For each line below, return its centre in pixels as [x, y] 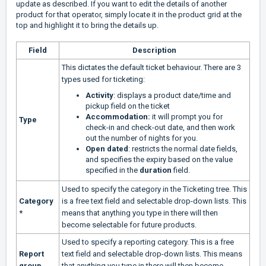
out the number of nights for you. [142, 138]
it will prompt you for [186, 117]
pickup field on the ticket [128, 106]
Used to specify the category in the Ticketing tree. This [154, 189]
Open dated [107, 149]
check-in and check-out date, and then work [160, 128]
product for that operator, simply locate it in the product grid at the [129, 15]
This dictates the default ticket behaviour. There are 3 [151, 68]
